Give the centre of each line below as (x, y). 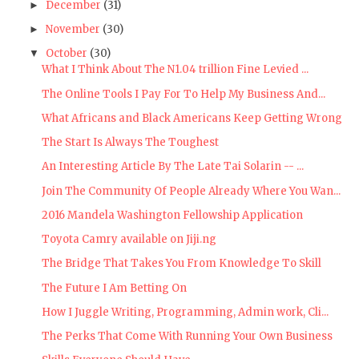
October (66, 54)
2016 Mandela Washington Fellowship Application (173, 215)
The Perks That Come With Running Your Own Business (188, 337)
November (73, 29)
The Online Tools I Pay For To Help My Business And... (184, 94)
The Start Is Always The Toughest (131, 143)
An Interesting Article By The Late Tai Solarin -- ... (173, 167)
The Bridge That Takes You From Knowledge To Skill (182, 264)
